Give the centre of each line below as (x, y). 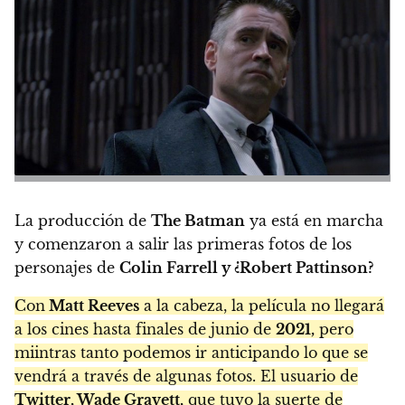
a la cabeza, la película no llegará (262, 306)
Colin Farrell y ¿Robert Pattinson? (246, 268)
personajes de (67, 268)
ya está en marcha (314, 221)
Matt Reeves (92, 306)
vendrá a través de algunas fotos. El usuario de (186, 377)
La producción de (83, 221)
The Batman (198, 221)
